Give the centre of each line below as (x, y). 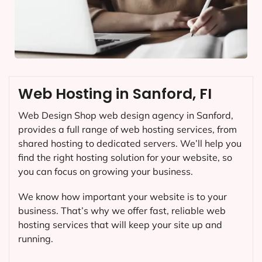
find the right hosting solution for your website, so (125, 157)
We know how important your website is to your (123, 196)
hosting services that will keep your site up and (120, 224)
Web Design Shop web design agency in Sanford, (126, 115)
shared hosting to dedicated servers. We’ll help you (130, 143)
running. (36, 238)
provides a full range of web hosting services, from (127, 129)
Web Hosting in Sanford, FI (115, 94)
